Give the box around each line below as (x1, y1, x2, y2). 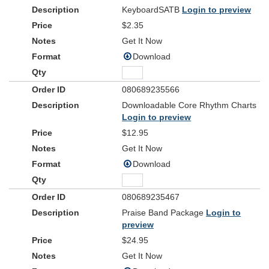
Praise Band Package (122, 208, 207, 217)
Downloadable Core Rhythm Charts (122, 100, 257, 110)
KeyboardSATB (122, 5, 183, 14)
